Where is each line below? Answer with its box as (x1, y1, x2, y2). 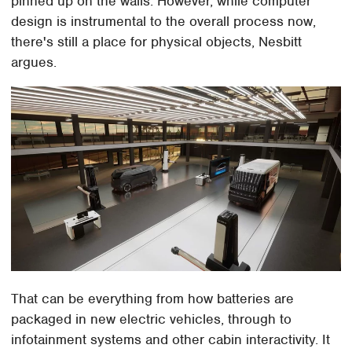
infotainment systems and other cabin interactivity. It (11, 330, 331, 348)
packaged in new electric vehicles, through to (11, 310, 292, 328)
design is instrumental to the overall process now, (11, 12, 317, 30)
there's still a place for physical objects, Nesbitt (11, 32, 302, 50)
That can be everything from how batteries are (11, 289, 295, 307)
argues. (11, 53, 57, 71)
